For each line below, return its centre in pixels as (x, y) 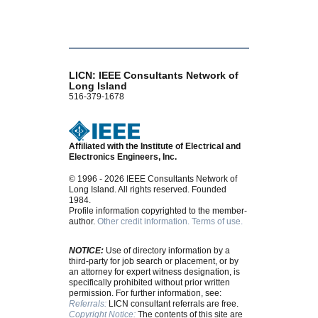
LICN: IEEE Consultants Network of (154, 76)
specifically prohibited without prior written (150, 283)
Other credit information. (144, 222)
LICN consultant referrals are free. (173, 304)
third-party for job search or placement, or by (154, 261)
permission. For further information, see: (146, 293)
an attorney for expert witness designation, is (155, 272)
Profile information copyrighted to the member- (158, 211)
